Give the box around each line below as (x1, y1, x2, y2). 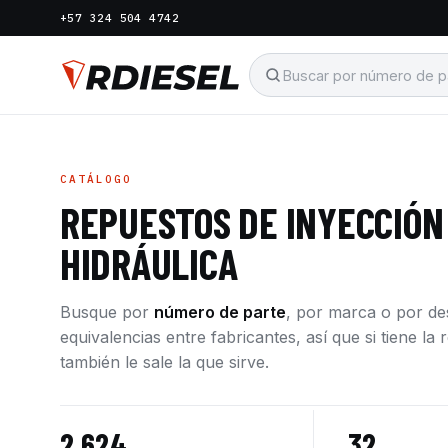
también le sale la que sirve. (60, 352, 269, 372)
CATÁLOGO (60, 172, 132, 186)
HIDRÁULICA (60, 238, 238, 288)
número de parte (154, 302, 286, 322)
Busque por (60, 302, 154, 322)
